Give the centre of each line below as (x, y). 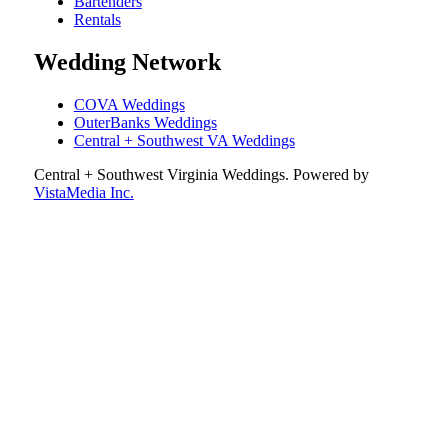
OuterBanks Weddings (145, 122)
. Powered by (326, 174)
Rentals (97, 19)
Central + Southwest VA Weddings (184, 140)
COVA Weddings (129, 104)
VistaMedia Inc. (83, 192)
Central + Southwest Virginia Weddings (159, 174)
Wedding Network (127, 61)
